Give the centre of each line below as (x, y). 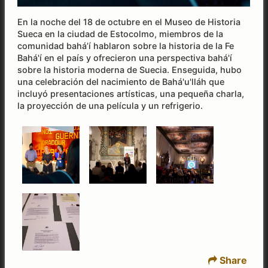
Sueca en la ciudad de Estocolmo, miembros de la (121, 33)
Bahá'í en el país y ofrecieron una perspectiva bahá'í (125, 57)
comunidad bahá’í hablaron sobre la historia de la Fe (126, 45)
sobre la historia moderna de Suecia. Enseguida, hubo (130, 69)
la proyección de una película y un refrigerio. (110, 105)
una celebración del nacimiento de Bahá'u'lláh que (121, 81)
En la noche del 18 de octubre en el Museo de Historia (129, 22)
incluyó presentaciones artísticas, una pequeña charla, (131, 93)
